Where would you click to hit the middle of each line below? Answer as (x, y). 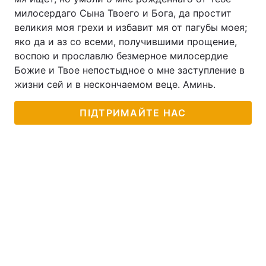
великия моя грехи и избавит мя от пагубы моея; (131, 27)
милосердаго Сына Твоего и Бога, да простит (123, 13)
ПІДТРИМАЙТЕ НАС (133, 113)
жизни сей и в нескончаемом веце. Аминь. (115, 84)
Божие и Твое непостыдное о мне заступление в (129, 70)
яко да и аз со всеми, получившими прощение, (126, 42)
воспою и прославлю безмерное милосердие (121, 56)
